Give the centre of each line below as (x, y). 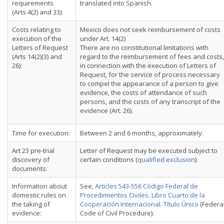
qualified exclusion (166, 159)
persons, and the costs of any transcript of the (150, 101)
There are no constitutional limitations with (144, 47)
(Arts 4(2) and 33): (38, 12)
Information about (39, 186)
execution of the (37, 38)
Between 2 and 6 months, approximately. (142, 133)
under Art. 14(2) (103, 38)
